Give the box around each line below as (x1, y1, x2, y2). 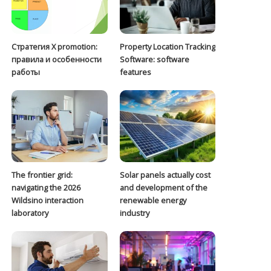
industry (119, 207, 149, 219)
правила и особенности (11, 54, 102, 65)
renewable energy (119, 195, 186, 206)
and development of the (119, 182, 207, 194)
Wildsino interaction (11, 195, 84, 206)
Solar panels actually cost (119, 169, 211, 181)
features (119, 67, 151, 78)
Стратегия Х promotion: (11, 41, 98, 53)
